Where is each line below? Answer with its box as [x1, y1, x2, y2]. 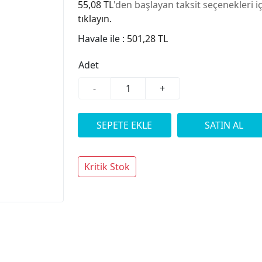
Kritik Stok [84, 160, 130, 173]
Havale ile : [77, 32, 127, 45]
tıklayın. [77, 12, 112, 25]
